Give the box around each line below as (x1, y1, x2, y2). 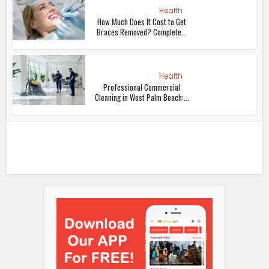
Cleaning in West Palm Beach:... (94, 91, 189, 104)
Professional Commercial (103, 81, 181, 94)
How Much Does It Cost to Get (97, 16, 187, 28)
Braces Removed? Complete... (97, 26, 187, 38)
